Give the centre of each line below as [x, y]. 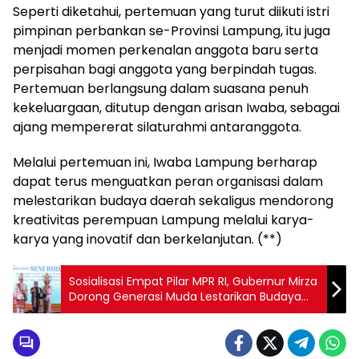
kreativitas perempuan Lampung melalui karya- [163, 220]
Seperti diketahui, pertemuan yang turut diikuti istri [171, 12]
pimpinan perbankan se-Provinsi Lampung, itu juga [171, 31]
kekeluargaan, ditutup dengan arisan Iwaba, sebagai [176, 108]
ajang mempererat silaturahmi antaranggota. [157, 127]
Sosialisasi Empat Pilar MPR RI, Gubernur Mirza [193, 281]
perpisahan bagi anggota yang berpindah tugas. [165, 69]
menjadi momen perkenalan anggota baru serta [165, 50]
